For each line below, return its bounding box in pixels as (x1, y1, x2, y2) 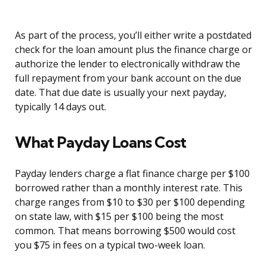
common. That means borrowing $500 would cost (15, 224, 235, 238)
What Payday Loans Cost (15, 132, 186, 153)
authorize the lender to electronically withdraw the (15, 57, 240, 71)
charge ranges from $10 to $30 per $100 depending (15, 195, 245, 209)
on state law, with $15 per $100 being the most (15, 210, 223, 223)
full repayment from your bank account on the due (15, 72, 241, 85)
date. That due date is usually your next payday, (15, 86, 226, 100)
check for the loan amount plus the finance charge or (15, 43, 252, 57)
